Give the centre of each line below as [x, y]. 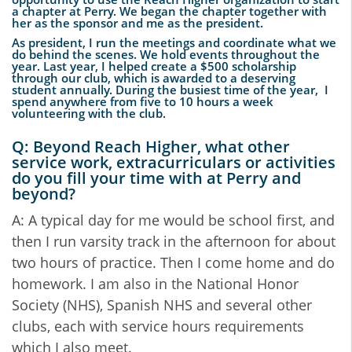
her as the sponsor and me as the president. [139, 23]
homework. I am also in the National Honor [155, 284]
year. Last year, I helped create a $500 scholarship [154, 66]
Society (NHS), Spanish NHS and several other [162, 305]
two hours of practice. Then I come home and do [173, 263]
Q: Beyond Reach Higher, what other [151, 147]
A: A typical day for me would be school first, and [173, 220]
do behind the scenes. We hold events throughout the [166, 55]
